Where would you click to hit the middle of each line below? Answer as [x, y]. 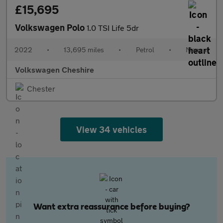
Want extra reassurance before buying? [111, 207]
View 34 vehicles [111, 129]
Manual [197, 50]
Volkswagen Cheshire [55, 69]
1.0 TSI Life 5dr [113, 28]
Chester [41, 88]
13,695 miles [84, 50]
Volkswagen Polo [51, 27]
